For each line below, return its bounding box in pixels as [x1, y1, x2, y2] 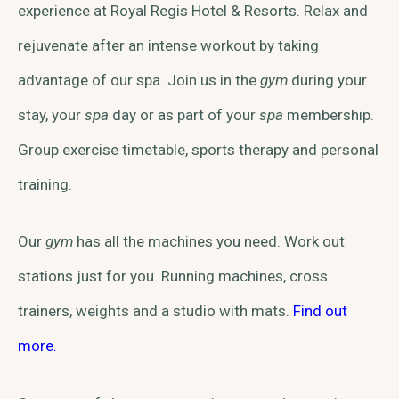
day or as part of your [109, 105, 259, 124]
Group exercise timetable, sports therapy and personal [18, 140, 379, 159]
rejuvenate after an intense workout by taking [18, 36, 319, 54]
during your [288, 70, 367, 89]
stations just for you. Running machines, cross [18, 267, 328, 285]
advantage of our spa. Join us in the [18, 70, 260, 89]
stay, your [18, 105, 85, 124]
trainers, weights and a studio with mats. [18, 302, 293, 320]
